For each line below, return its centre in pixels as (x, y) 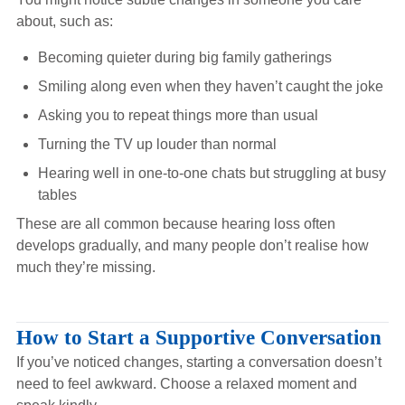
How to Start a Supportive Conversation (198, 337)
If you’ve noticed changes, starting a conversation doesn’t (198, 362)
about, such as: (64, 21)
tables (57, 195)
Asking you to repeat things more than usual (178, 115)
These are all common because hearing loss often (175, 224)
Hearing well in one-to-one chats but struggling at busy (212, 173)
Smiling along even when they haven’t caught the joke (210, 86)
